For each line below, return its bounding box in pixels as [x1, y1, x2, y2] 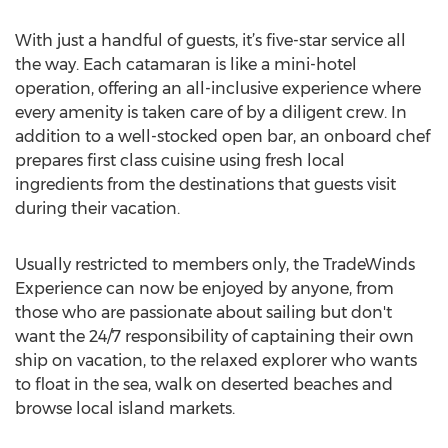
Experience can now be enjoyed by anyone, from [15, 279, 394, 298]
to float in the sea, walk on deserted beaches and [15, 375, 393, 394]
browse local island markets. [15, 399, 235, 418]
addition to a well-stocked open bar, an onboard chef [15, 127, 430, 146]
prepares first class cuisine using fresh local [15, 151, 345, 170]
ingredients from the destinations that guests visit [15, 175, 396, 194]
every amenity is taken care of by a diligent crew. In [15, 103, 407, 122]
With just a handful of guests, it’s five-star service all [15, 31, 406, 50]
